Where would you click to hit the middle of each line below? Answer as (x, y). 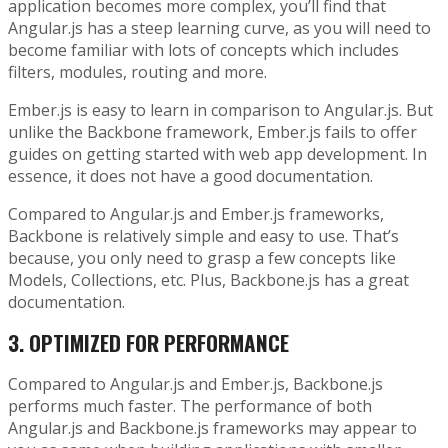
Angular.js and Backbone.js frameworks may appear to (212, 427)
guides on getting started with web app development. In (217, 153)
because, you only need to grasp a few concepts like (202, 257)
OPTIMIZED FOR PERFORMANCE (156, 343)
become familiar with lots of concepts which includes (203, 49)
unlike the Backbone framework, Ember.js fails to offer (212, 131)
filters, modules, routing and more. (137, 71)
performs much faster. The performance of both (190, 405)
